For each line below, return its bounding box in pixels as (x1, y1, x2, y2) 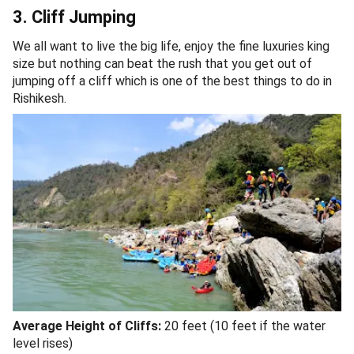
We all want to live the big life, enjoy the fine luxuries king (13, 39, 330, 55)
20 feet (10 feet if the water (161, 318, 326, 333)
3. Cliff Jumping (13, 7, 140, 28)
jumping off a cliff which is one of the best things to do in (13, 73, 332, 89)
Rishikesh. (13, 91, 66, 107)
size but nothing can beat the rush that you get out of (13, 56, 312, 72)
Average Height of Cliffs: (13, 318, 161, 333)
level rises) (13, 335, 73, 351)
